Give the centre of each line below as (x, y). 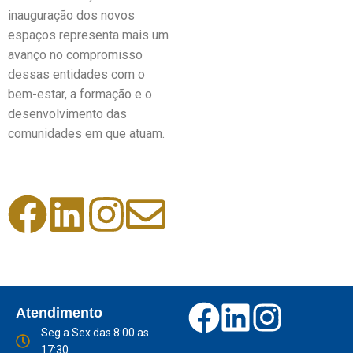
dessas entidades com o (76, 74)
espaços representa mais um (88, 35)
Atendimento (59, 313)
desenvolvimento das (67, 114)
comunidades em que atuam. (86, 134)
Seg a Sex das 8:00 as (95, 333)
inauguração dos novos (71, 15)
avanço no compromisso (75, 55)
